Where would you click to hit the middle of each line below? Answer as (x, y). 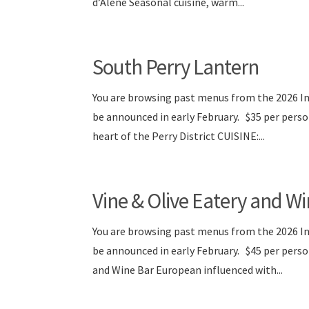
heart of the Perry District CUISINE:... (179, 136)
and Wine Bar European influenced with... (188, 270)
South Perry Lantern (176, 67)
